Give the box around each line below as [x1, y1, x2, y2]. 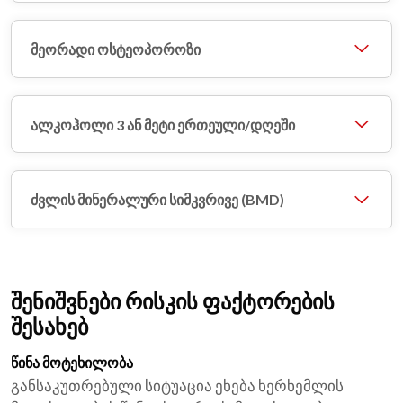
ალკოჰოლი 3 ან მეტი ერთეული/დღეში [31, 115, 296, 133]
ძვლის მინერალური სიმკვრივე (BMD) [31, 191, 285, 209]
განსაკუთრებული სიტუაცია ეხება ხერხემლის [11, 376, 344, 396]
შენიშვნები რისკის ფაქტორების [11, 288, 335, 315]
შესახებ [11, 313, 88, 340]
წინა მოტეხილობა [11, 354, 133, 372]
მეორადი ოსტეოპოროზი [31, 40, 201, 58]
